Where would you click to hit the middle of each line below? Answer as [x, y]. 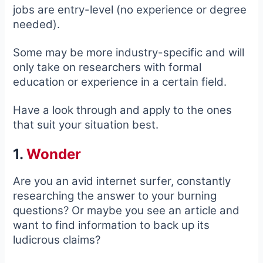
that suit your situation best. [86, 125]
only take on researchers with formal [107, 67]
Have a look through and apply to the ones [123, 110]
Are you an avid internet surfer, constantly [122, 181]
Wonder [54, 154]
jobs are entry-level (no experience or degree [130, 9]
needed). [37, 24]
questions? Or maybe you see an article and [127, 210]
